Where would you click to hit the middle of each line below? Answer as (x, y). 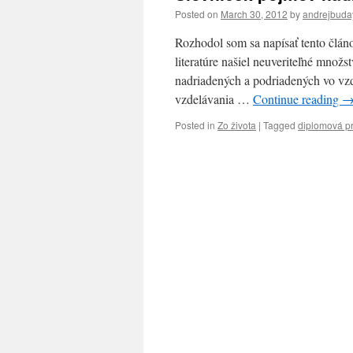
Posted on (197, 14)
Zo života (237, 125)
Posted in (195, 125)
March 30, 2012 (254, 14)
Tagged (279, 125)
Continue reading (297, 99)
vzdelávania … (214, 99)
